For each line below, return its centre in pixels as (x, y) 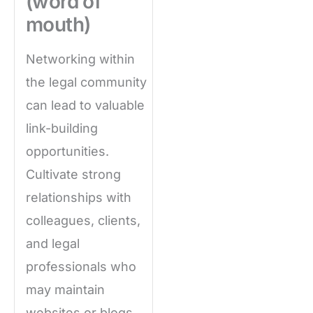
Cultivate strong (73, 175)
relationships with (79, 198)
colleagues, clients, (83, 221)
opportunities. (67, 152)
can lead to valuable (85, 105)
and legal (53, 244)
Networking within (80, 59)
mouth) (58, 25)
